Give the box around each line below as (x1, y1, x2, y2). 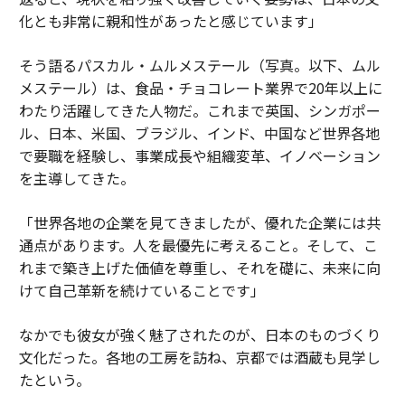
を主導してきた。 (18, 166, 135, 189)
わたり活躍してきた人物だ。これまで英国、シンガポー (18, 99, 381, 121)
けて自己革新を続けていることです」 (18, 278, 265, 301)
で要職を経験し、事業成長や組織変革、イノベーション (18, 144, 381, 166)
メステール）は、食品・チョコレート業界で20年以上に (18, 76, 382, 99)
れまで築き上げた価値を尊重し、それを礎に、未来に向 (18, 256, 381, 278)
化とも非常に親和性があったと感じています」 (18, 9, 323, 32)
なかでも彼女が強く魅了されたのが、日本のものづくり (18, 323, 381, 345)
